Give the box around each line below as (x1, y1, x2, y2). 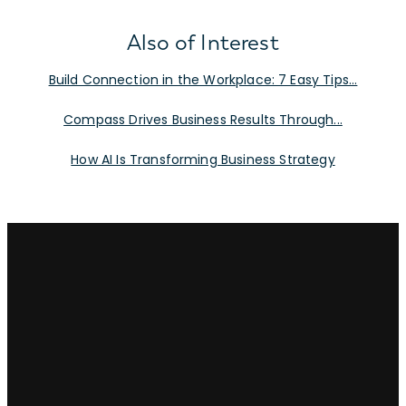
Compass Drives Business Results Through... (63, 110, 343, 129)
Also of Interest (127, 29, 279, 55)
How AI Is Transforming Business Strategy (71, 150, 335, 169)
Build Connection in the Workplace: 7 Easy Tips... (48, 70, 358, 89)
